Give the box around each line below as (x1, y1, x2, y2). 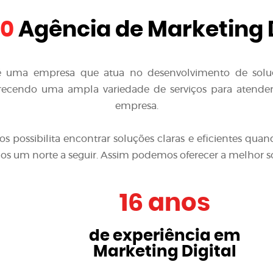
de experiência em (88, 228, 241, 244)
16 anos (119, 191, 210, 216)
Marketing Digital (93, 244, 236, 260)
